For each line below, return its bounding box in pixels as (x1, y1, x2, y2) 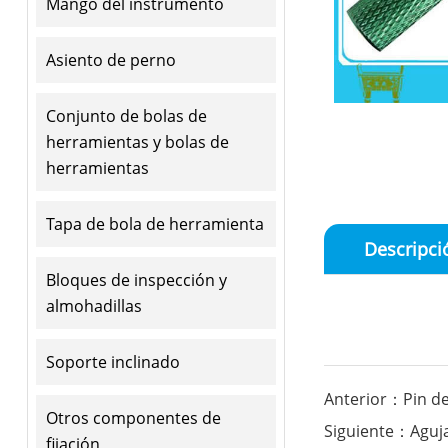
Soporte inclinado (45, 350, 180, 373)
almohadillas (45, 294, 142, 317)
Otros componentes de (45, 406, 221, 429)
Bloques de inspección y (45, 268, 227, 291)
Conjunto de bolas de (45, 104, 207, 127)
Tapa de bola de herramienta (45, 212, 264, 235)
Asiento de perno (45, 48, 176, 71)
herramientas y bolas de (45, 130, 229, 153)
